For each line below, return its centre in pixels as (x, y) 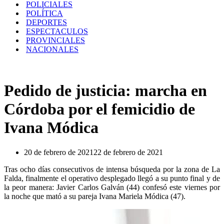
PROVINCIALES (55, 40)
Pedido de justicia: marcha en (105, 91)
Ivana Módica (51, 128)
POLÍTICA (44, 13)
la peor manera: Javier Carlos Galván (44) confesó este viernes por (112, 187)
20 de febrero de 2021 (59, 152)
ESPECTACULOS (57, 31)
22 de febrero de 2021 (128, 152)
